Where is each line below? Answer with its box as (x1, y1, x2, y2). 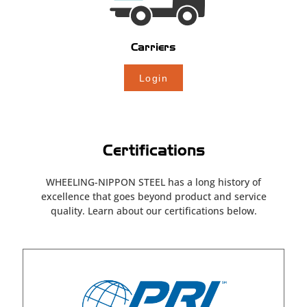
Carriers (130, 40, 176, 54)
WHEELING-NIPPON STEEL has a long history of (46, 175, 261, 188)
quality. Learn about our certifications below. (50, 204, 257, 217)
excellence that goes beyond (40, 189, 172, 203)
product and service (171, 189, 267, 203)
